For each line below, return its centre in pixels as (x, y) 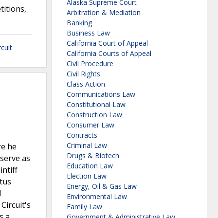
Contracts (82, 135)
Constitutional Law (96, 105)
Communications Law (101, 94)
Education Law (90, 166)
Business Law (88, 33)
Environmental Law (97, 197)
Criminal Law (87, 145)
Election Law (87, 176)
